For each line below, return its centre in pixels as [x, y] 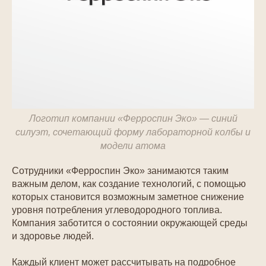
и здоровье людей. [53, 236]
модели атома [133, 146]
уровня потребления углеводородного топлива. [117, 210]
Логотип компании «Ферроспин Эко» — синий [133, 118]
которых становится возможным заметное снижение [128, 197]
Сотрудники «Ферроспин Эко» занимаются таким [120, 171]
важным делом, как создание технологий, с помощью [129, 184]
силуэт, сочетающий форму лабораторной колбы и [133, 132]
